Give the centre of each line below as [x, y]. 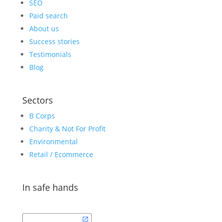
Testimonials [50, 54]
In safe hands [50, 187]
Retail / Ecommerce [61, 154]
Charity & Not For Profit [67, 128]
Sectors [37, 100]
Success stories [54, 41]
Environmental [53, 141]
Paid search [48, 15]
